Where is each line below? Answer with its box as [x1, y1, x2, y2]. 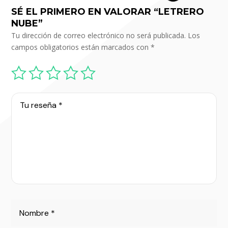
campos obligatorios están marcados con [11, 42, 151, 52]
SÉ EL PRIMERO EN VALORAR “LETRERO [11, 6, 205, 18]
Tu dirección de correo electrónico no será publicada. [11, 31, 186, 41]
